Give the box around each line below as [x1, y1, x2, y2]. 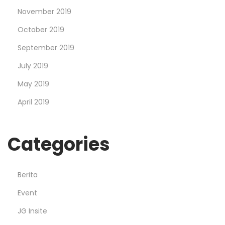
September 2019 [18, 43, 74, 53]
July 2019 [18, 61, 48, 71]
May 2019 [18, 79, 49, 89]
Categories [8, 132, 110, 158]
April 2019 [18, 97, 49, 107]
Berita [18, 170, 38, 180]
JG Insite [18, 206, 47, 216]
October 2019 [18, 25, 64, 35]
